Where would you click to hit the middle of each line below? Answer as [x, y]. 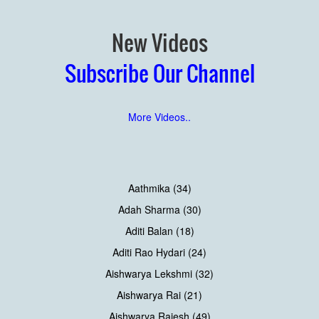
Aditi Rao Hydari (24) [159, 252]
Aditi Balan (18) [159, 230]
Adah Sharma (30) [159, 209]
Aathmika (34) [159, 188]
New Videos [159, 42]
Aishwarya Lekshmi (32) [159, 273]
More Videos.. [159, 116]
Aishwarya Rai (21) [159, 294]
